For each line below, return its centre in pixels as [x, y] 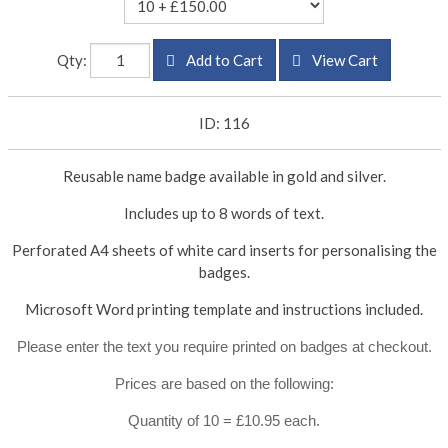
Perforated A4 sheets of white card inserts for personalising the [224, 250]
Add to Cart [223, 60]
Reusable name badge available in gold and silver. [224, 176]
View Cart [343, 60]
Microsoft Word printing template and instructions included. [224, 309]
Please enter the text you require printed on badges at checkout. [224, 347]
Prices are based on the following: [224, 384]
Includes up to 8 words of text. [224, 213]
